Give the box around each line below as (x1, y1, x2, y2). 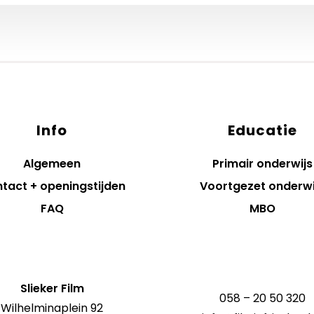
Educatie (227, 121, 297, 141)
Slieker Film (20, 280, 84, 297)
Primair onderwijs (212, 156, 313, 172)
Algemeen (23, 156, 81, 172)
